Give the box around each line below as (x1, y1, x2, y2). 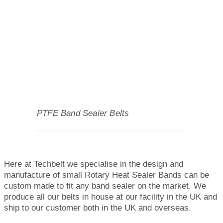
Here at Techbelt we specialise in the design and (4, 159, 183, 169)
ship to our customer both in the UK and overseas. (4, 203, 191, 213)
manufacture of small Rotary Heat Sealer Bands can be (4, 170, 209, 180)
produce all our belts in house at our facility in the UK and (4, 192, 217, 202)
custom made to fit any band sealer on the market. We (4, 181, 206, 191)
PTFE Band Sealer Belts (37, 109, 129, 118)
